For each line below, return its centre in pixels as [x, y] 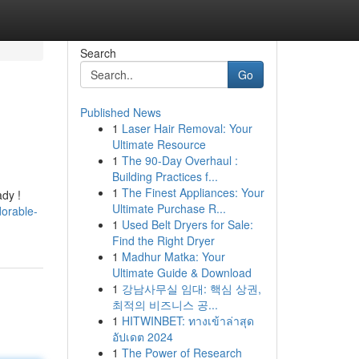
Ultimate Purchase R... [169, 208]
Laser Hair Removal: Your [187, 128]
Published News [120, 112]
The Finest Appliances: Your [193, 192]
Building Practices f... [165, 176]
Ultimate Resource [159, 144]
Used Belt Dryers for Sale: [187, 224]
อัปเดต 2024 [142, 337]
